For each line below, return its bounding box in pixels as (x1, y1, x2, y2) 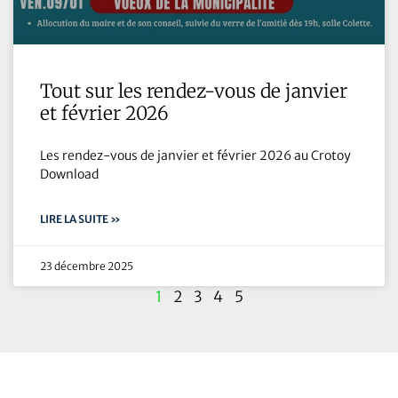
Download (40, 166, 99, 183)
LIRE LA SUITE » (40, 212, 121, 227)
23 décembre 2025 (40, 259, 133, 274)
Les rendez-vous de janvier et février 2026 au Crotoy (40, 147, 351, 164)
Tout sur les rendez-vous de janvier (40, 79, 347, 104)
